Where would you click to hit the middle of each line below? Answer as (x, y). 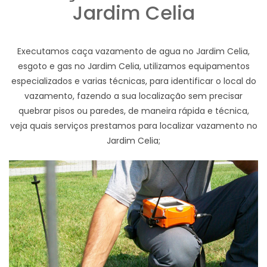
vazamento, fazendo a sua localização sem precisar (133, 96)
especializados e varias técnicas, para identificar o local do (133, 81)
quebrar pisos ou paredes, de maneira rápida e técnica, (133, 111)
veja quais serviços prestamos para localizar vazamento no (133, 125)
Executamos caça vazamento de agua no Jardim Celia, (133, 51)
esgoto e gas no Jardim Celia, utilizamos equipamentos (133, 66)
